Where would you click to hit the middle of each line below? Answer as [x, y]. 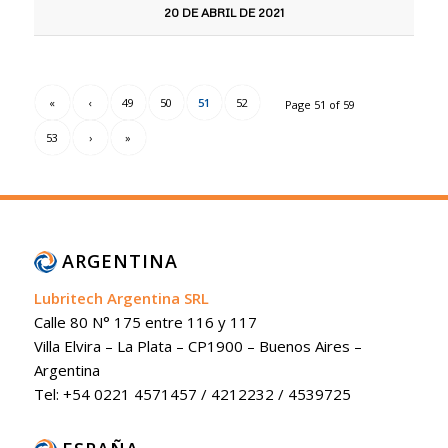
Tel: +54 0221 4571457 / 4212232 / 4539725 [192, 394]
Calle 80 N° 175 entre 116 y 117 [145, 322]
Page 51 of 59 [320, 105]
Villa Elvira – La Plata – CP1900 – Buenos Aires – [197, 346]
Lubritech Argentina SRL [121, 298]
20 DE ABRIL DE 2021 [223, 13]
